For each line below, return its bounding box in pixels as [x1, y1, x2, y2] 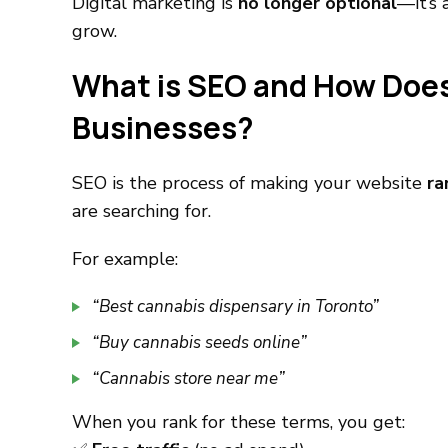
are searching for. [72, 199, 211, 223]
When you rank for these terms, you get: [72, 410, 405, 434]
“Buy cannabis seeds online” [92, 331, 307, 354]
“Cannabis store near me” [92, 367, 285, 390]
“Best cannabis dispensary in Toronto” [92, 295, 379, 318]
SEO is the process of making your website [72, 171, 427, 195]
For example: [72, 247, 178, 271]
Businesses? [72, 107, 254, 148]
